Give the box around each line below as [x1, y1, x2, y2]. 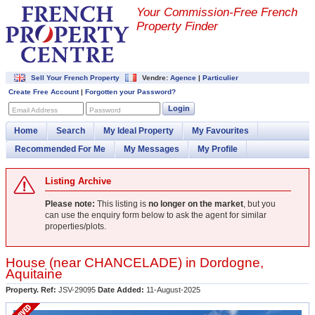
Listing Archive [45, 176, 111, 186]
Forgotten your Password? [85, 88, 176, 96]
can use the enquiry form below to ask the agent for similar [45, 210, 266, 220]
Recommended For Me [15, 144, 105, 154]
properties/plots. [45, 221, 106, 231]
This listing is [95, 199, 148, 209]
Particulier [202, 74, 238, 82]
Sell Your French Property [31, 74, 120, 82]
